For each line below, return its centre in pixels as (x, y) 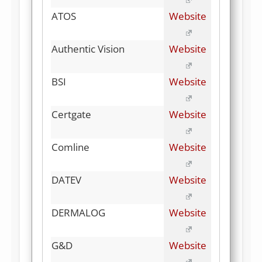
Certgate (71, 114)
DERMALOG (78, 212)
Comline (70, 147)
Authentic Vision (88, 49)
